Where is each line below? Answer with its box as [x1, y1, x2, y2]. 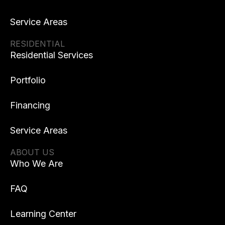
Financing [10, 99, 50, 110]
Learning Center [10, 208, 76, 219]
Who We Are [10, 158, 63, 169]
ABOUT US [10, 147, 54, 157]
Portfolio [10, 74, 46, 85]
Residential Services [10, 49, 93, 60]
